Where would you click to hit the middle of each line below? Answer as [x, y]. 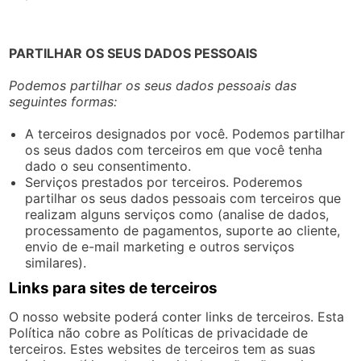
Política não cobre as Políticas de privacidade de [159, 332]
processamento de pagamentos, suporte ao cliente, [183, 230]
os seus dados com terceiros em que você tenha [174, 149]
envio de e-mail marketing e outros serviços [160, 246]
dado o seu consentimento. [108, 166]
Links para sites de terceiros [114, 288]
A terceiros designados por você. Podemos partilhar [185, 133]
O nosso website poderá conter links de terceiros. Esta [177, 316]
